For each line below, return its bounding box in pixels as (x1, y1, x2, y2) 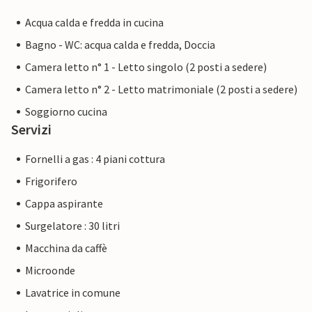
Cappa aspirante (25, 196, 103, 211)
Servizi (11, 120, 52, 139)
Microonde (25, 263, 75, 278)
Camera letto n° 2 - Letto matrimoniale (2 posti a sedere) (25, 82, 297, 97)
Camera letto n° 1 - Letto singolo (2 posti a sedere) (25, 60, 267, 75)
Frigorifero (25, 174, 77, 189)
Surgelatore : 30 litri (25, 219, 120, 233)
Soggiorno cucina (25, 104, 107, 119)
